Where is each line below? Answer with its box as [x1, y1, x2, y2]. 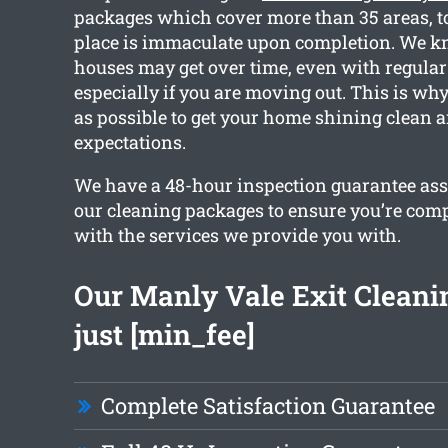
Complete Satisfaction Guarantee [100, 391, 435, 421]
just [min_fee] [73, 316, 255, 354]
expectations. [73, 130, 186, 155]
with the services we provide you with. [73, 223, 401, 248]
